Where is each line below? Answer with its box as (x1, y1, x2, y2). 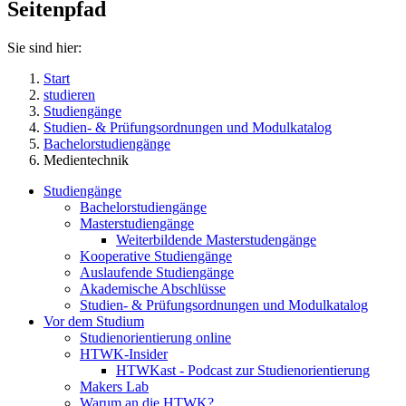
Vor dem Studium (43, 313, 144, 329)
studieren (43, 86, 95, 102)
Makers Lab (80, 378, 149, 394)
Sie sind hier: (7, 39, 82, 55)
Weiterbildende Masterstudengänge (116, 231, 316, 247)
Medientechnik (43, 151, 129, 168)
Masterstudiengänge (80, 215, 194, 231)
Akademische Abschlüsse (80, 280, 226, 296)
